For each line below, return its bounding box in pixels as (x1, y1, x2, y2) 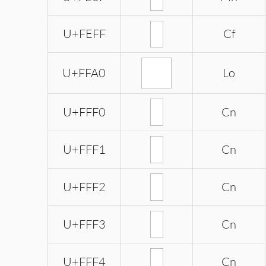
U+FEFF (62, 26, 106, 42)
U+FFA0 (62, 65, 106, 81)
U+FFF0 (62, 104, 106, 120)
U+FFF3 (62, 217, 106, 232)
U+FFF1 (62, 142, 106, 157)
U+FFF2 (62, 179, 106, 195)
